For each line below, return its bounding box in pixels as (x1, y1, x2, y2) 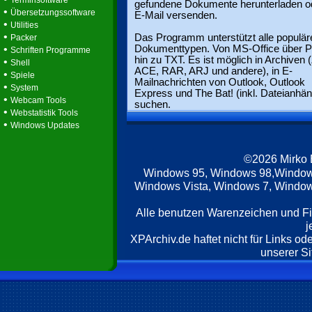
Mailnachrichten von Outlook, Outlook (134, 77, 305, 88)
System (10, 83, 38, 93)
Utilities (10, 20, 38, 30)
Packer (10, 33, 37, 42)
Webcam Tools (10, 95, 66, 105)
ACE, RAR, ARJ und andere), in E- (134, 65, 292, 77)
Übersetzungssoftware (10, 8, 95, 17)
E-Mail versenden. (134, 10, 217, 21)
